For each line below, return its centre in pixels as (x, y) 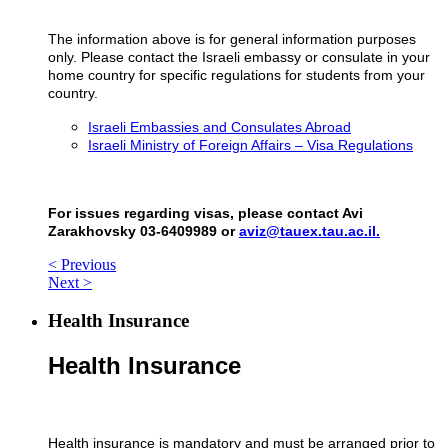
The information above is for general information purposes (232, 38)
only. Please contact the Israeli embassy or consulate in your (239, 56)
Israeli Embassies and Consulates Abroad (219, 126)
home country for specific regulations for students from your (236, 74)
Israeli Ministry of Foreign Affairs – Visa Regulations (250, 144)
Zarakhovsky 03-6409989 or (143, 230)
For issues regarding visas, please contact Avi (205, 212)
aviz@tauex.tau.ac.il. (309, 230)
